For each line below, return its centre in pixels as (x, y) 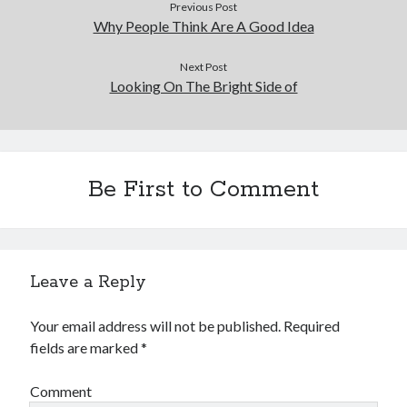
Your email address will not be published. (156, 326)
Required (312, 326)
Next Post (203, 67)
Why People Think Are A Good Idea (203, 26)
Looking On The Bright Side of (203, 86)
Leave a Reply (89, 283)
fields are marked (86, 347)
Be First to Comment (203, 190)
